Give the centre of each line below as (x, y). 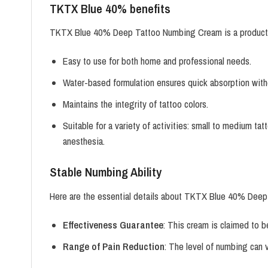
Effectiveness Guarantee (113, 225)
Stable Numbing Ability (106, 172)
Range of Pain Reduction (113, 246)
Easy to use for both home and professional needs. (157, 61)
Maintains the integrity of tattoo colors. (135, 104)
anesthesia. (83, 141)
